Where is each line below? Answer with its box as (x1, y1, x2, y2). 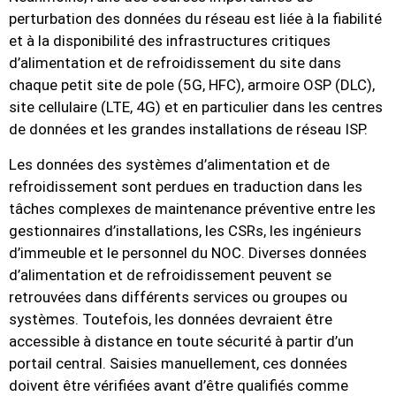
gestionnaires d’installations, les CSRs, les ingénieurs (9, 221, 362, 240)
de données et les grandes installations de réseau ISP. (9, 120, 368, 139)
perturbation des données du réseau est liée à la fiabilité (9, 10, 382, 28)
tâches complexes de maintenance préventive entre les (9, 199, 376, 217)
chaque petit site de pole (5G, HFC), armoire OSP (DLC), (9, 76, 375, 95)
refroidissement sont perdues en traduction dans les (9, 177, 362, 195)
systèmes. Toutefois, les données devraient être (9, 309, 332, 328)
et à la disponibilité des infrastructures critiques (9, 32, 331, 50)
